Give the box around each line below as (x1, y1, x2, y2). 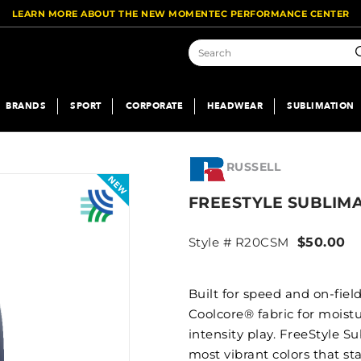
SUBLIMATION (287, 99, 355, 112)
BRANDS (6, 99, 46, 112)
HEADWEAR (207, 99, 263, 112)
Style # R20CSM (188, 234, 289, 251)
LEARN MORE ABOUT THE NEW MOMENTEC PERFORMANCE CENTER (11, 8, 350, 19)
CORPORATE (125, 99, 183, 112)
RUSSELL (226, 160, 281, 174)
